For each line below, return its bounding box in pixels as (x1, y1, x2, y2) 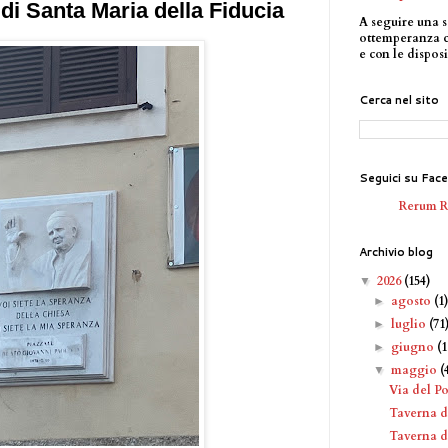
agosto (391, 292, 435, 309)
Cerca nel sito (359, 91, 439, 108)
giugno (391, 338, 438, 355)
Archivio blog (359, 243, 433, 260)
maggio (391, 361, 441, 378)
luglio (391, 315, 430, 332)
